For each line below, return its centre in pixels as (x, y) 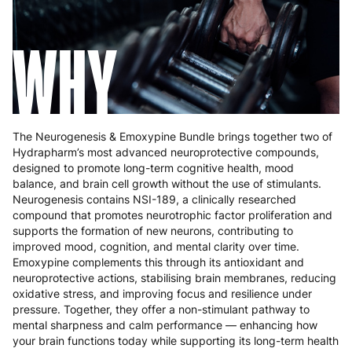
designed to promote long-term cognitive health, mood (153, 168)
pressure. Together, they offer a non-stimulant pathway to (161, 310)
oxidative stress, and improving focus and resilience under (162, 294)
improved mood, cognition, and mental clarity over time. (156, 247)
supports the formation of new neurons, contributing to (153, 231)
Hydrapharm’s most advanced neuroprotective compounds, (166, 152)
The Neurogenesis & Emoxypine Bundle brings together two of (172, 137)
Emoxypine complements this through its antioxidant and (158, 262)
